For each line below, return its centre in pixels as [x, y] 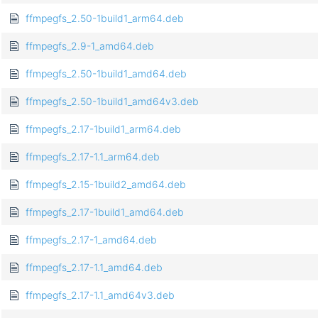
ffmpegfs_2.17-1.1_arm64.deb [93, 157]
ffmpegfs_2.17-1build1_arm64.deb [103, 129]
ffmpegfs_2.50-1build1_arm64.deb [105, 18]
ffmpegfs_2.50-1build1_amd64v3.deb [112, 102]
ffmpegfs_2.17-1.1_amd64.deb [94, 268]
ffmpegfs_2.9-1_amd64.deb [90, 46]
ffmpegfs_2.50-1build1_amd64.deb [106, 74]
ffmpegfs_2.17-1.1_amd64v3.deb [100, 295]
